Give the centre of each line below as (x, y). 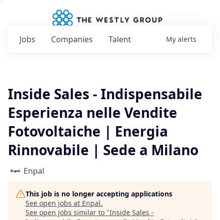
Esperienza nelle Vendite (93, 112)
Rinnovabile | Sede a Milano (103, 150)
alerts (187, 39)
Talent (120, 39)
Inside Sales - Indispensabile (105, 94)
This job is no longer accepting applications (99, 194)
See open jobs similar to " (68, 212)
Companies (72, 39)
